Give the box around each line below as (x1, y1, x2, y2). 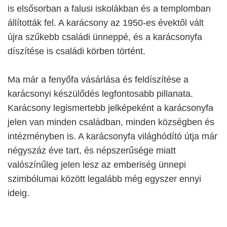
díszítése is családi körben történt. (8, 46, 145, 56)
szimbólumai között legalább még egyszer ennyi (8, 174, 201, 184)
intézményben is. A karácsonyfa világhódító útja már (8, 131, 217, 141)
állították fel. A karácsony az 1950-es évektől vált (8, 18, 204, 28)
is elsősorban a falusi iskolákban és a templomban (8, 4, 211, 14)
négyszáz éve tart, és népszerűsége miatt (8, 145, 176, 156)
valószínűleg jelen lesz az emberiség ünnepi (8, 160, 186, 170)
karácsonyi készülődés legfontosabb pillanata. (8, 89, 193, 99)
